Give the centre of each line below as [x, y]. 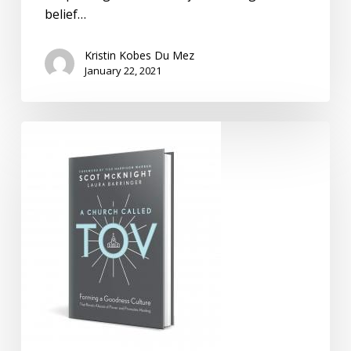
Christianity [54, 171]
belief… [65, 14]
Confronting [56, 130]
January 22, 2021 [123, 71]
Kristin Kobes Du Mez [139, 56]
